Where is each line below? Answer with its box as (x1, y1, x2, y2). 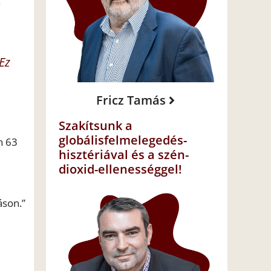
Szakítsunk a (59, 117, 132, 134)
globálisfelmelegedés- (59, 132, 187, 149)
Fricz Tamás (96, 92, 166, 109)
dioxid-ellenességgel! (59, 161, 182, 178)
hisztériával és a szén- (59, 146, 189, 163)
